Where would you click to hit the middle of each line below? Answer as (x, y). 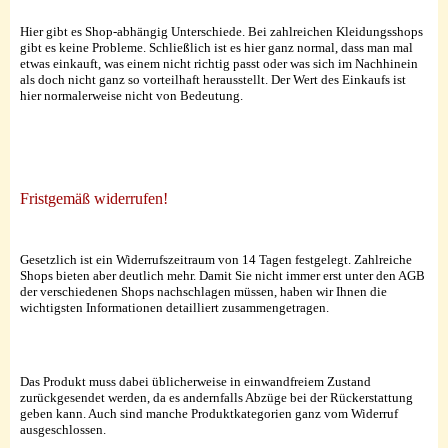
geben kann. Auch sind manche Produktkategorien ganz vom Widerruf (209, 413)
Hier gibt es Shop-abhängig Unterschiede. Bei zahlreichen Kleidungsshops (221, 31)
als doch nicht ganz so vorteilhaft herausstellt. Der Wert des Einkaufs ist (213, 79)
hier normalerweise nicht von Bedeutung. (131, 95)
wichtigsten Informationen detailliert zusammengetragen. (174, 307)
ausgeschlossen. (63, 429)
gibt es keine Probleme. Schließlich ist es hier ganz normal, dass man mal (216, 47)
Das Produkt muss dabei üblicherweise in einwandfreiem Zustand (195, 381)
